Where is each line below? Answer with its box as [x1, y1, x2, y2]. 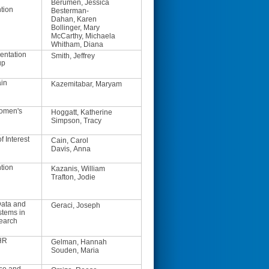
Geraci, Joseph [51, 201, 100, 210]
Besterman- [51, 7, 89, 15]
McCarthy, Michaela [51, 32, 115, 40]
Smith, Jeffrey [51, 52, 95, 60]
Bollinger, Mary [51, 23, 100, 32]
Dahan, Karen [51, 15, 97, 23]
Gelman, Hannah [51, 238, 107, 246]
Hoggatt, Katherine [51, 108, 112, 116]
